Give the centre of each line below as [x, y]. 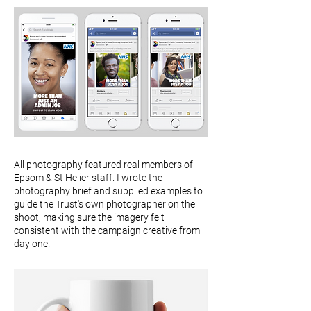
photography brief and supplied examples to [108, 191]
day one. [32, 244]
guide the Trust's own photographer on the [104, 204]
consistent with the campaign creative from [107, 230]
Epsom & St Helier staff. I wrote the [88, 178]
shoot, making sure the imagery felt [89, 217]
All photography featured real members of [103, 165]
